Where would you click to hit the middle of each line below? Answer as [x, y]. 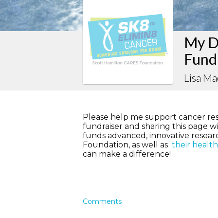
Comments [102, 202]
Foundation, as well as [127, 145]
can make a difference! [128, 154]
